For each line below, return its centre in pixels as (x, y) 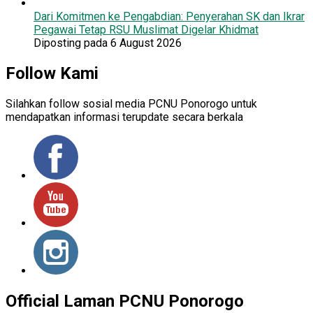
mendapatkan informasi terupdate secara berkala (124, 117)
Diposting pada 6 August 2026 (108, 43)
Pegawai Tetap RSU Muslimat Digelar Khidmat (146, 29)
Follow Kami (52, 73)
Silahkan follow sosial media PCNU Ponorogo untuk (131, 103)
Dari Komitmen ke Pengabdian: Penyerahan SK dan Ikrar (169, 16)
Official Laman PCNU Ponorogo (125, 301)
